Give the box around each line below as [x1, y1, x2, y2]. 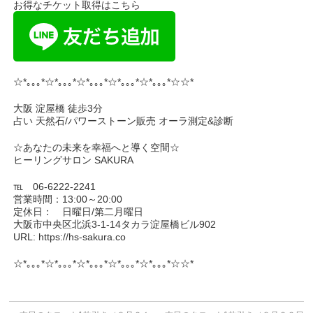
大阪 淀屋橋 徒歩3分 [13, 103, 103, 114]
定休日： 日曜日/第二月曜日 [13, 206, 144, 217]
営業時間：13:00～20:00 [13, 194, 123, 205]
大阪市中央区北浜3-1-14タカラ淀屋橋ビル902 [13, 219, 217, 230]
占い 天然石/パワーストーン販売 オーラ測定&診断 [13, 115, 234, 126]
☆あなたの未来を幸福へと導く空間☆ [13, 142, 180, 153]
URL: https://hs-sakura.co [13, 231, 126, 242]
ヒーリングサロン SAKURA [13, 154, 134, 166]
